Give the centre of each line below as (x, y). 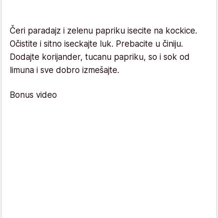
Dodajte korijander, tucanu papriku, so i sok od (100, 57)
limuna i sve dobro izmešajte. (66, 70)
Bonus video (33, 95)
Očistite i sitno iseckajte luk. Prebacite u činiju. (96, 44)
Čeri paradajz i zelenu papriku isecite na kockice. (103, 30)
